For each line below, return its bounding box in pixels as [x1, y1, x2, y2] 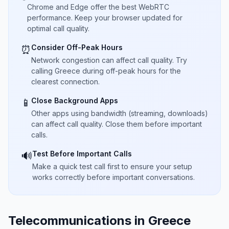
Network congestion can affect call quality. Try [31, 56, 187, 64]
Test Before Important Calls [32, 149, 132, 158]
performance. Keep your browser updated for [27, 13, 182, 22]
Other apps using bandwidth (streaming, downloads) [31, 109, 208, 118]
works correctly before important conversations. [32, 173, 195, 181]
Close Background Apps [31, 96, 118, 105]
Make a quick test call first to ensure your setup [32, 162, 192, 171]
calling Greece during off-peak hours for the [31, 66, 181, 75]
